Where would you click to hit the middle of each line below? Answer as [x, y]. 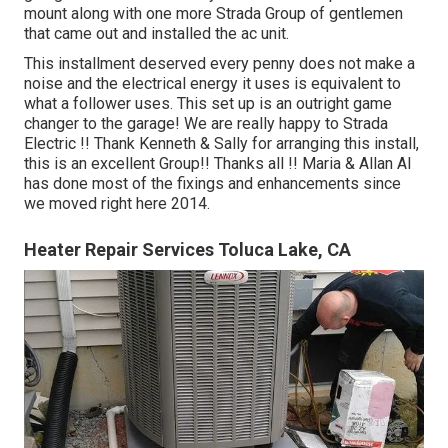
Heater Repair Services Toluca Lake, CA [187, 249]
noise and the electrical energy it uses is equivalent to [212, 83]
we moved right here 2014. [117, 203]
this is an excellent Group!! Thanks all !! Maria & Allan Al [217, 163]
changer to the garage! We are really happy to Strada [206, 123]
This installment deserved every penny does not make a [219, 63]
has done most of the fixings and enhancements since [212, 183]
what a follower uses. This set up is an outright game [208, 103]
